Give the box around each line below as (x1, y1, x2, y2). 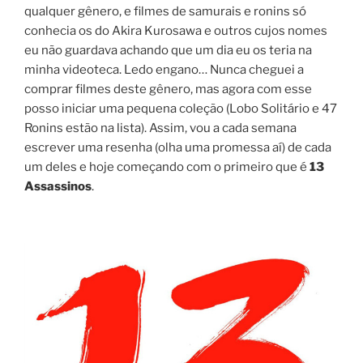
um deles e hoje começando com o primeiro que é (24, 159, 310, 174)
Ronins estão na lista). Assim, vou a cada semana (24, 120, 297, 135)
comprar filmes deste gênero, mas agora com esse (24, 81, 312, 96)
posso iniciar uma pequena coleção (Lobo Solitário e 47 (24, 100, 337, 116)
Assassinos (24, 178, 92, 194)
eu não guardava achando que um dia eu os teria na (24, 42, 312, 58)
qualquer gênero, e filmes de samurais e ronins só (24, 3, 306, 19)
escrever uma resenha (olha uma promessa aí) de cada (24, 139, 331, 155)
